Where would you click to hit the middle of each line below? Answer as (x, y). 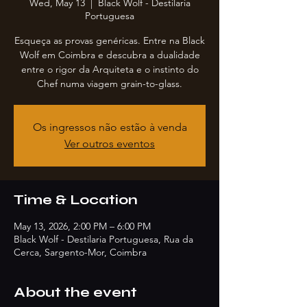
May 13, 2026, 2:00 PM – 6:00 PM (82, 226)
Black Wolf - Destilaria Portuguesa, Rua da (103, 239)
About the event (75, 292)
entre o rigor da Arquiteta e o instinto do (110, 69)
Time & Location (76, 199)
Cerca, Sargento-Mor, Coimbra (80, 252)
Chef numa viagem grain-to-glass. (110, 83)
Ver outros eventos (110, 143)
